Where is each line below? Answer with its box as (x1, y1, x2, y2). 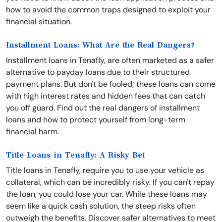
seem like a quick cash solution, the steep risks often (6, 201, 196, 211)
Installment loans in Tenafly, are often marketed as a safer (6, 55, 214, 65)
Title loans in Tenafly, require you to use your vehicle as (6, 165, 204, 175)
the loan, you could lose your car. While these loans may (6, 189, 207, 199)
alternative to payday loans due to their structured (6, 67, 190, 77)
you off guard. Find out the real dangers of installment (6, 103, 200, 113)
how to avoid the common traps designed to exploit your (6, 4, 211, 15)
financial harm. (6, 126, 59, 137)
